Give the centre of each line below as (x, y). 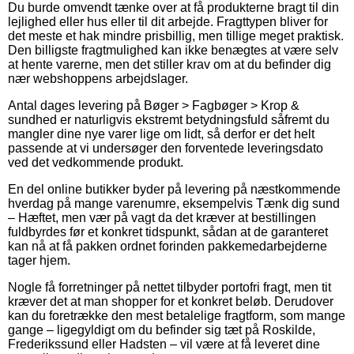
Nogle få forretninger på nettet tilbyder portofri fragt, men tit (169, 287)
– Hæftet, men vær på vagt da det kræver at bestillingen (162, 217)
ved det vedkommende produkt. (96, 162)
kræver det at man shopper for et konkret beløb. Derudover (171, 301)
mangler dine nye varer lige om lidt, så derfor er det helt (161, 134)
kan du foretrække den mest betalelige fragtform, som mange (177, 315)
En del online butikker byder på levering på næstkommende (174, 189)
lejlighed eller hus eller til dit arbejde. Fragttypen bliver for (168, 21)
